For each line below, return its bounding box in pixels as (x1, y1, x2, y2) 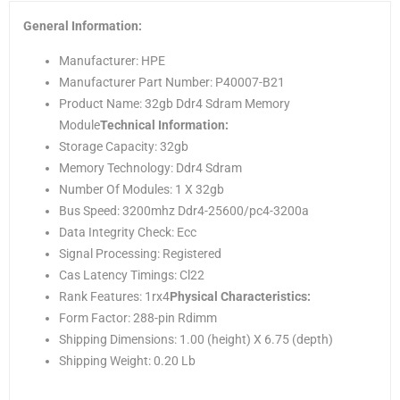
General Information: (23, 18, 142, 33)
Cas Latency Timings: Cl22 (59, 267, 204, 282)
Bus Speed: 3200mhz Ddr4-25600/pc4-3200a (59, 203, 309, 218)
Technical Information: (100, 117, 229, 132)
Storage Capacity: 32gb (59, 138, 188, 154)
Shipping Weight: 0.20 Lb (59, 353, 196, 368)
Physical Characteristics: (170, 288, 311, 304)
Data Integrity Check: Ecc (59, 224, 196, 239)
